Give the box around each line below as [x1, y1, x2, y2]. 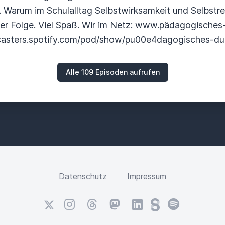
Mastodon [108, 199, 148, 209]
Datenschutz [59, 171, 107, 181]
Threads [86, 199, 117, 209]
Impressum [127, 171, 166, 181]
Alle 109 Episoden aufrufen [65, 68, 160, 76]
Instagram [63, 199, 101, 209]
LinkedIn [131, 199, 163, 209]
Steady [150, 199, 177, 209]
